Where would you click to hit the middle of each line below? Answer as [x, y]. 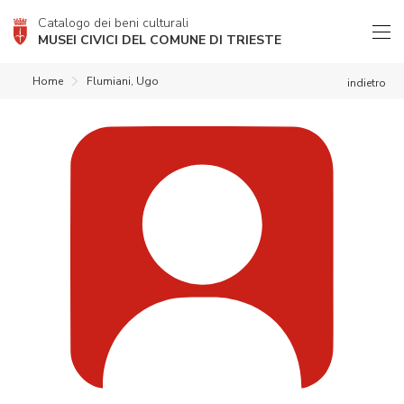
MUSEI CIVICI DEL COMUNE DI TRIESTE [160, 40]
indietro [367, 83]
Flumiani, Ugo [123, 81]
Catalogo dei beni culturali [113, 23]
